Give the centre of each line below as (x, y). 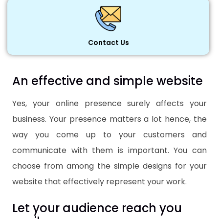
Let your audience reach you (97, 208)
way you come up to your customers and (109, 134)
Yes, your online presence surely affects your (109, 103)
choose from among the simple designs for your (109, 166)
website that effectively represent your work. (99, 181)
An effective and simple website (108, 81)
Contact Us (108, 42)
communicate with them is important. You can (109, 150)
